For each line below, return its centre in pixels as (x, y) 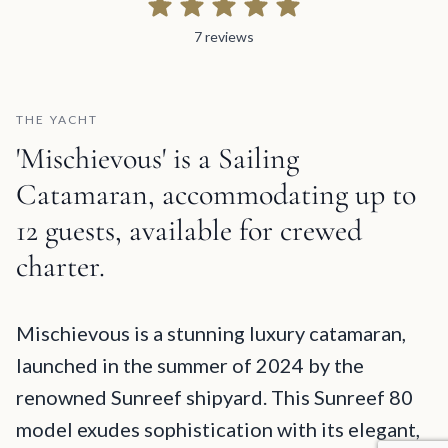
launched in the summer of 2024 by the (190, 365)
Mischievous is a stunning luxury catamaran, (211, 333)
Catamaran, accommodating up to (216, 195)
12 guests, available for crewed (189, 231)
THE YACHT (57, 120)
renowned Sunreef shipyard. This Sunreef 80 (214, 397)
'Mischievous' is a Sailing (157, 159)
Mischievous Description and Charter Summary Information (204, 304)
